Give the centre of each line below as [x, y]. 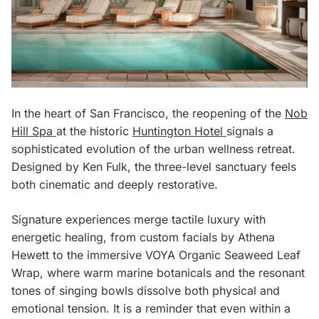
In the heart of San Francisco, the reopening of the [148, 113]
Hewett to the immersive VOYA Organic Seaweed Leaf [156, 255]
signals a [250, 131]
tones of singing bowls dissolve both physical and [146, 290]
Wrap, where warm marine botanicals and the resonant [158, 272]
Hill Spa [34, 131]
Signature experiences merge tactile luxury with [138, 219]
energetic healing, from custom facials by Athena [143, 237]
